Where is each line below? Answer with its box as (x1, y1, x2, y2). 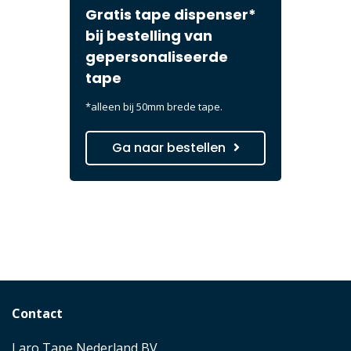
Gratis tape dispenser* (85, 4, 256, 24)
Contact (12, 304, 63, 322)
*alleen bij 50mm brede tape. (85, 99, 223, 114)
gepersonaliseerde (85, 46, 228, 67)
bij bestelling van (85, 25, 212, 45)
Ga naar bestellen (111, 138, 226, 157)
